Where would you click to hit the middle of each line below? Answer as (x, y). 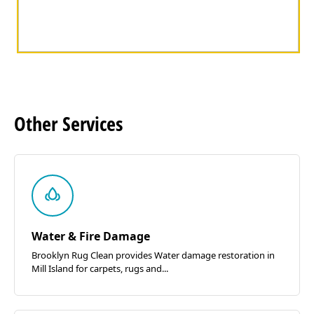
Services (93, 124)
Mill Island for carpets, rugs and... (100, 269)
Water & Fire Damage (91, 237)
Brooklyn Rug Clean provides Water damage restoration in (153, 255)
